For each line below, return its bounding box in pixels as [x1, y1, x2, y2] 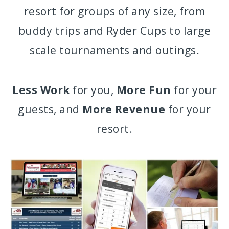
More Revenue [82, 102, 166, 117]
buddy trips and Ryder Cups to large [18, 24, 211, 38]
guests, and [18, 102, 83, 117]
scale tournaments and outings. [30, 43, 199, 57]
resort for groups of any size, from [24, 4, 205, 18]
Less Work [12, 83, 70, 97]
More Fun [116, 83, 171, 97]
